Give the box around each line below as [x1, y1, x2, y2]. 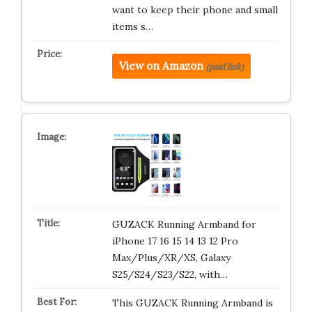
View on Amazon [118, 59, 203, 72]
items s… [111, 20, 153, 33]
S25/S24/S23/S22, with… [111, 268, 228, 281]
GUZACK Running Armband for [111, 218, 256, 231]
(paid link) [205, 61, 244, 72]
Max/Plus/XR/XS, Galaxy [111, 251, 231, 264]
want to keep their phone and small [111, 3, 278, 16]
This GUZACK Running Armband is [111, 297, 273, 309]
